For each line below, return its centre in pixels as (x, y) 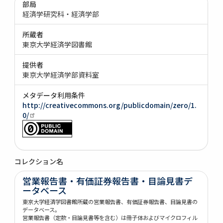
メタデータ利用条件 (54, 95)
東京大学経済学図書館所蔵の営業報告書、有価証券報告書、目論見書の (110, 201)
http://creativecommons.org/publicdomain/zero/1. (110, 105)
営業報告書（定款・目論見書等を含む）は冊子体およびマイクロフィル (110, 217)
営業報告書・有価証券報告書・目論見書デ (108, 180)
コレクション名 (39, 161)
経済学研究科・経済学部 (61, 14)
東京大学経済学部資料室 (61, 74)
